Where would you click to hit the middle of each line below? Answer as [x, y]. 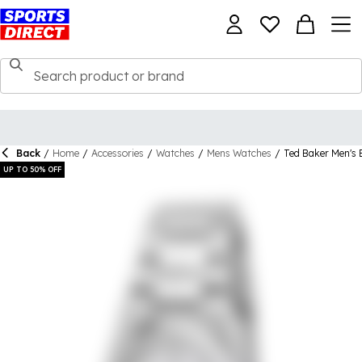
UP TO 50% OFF [32, 169]
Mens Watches [239, 153]
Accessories [118, 153]
